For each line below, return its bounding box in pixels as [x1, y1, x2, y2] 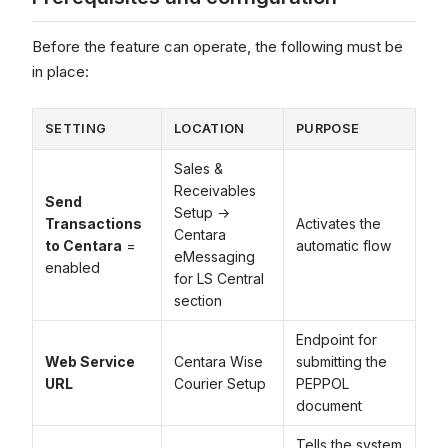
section [174, 292, 222, 309]
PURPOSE [296, 121, 360, 136]
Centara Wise [174, 353, 263, 370]
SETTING [45, 121, 107, 136]
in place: [32, 62, 89, 81]
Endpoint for [296, 331, 377, 348]
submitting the [296, 353, 387, 370]
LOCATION [174, 121, 245, 136]
